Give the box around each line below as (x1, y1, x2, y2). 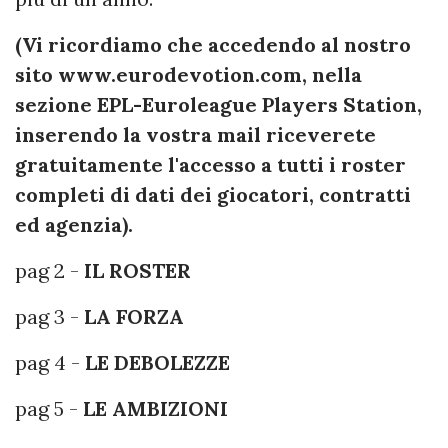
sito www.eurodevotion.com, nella (15, 62, 362, 87)
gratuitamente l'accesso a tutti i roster (15, 152, 406, 177)
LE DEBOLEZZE (85, 350, 230, 375)
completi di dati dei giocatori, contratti (15, 182, 411, 207)
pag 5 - (15, 396, 83, 421)
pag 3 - (15, 304, 84, 329)
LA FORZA (84, 304, 184, 329)
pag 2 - (15, 258, 84, 283)
